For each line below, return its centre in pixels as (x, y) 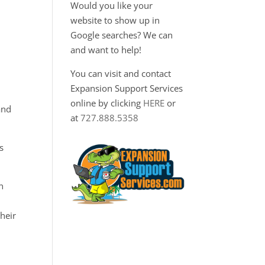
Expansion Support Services (127, 88)
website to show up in (115, 20)
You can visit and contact (121, 73)
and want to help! (106, 50)
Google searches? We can (122, 35)
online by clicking (107, 103)
